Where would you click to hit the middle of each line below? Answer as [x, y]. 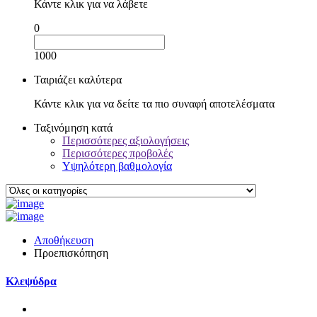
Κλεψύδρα [31, 281]
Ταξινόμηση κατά [73, 128]
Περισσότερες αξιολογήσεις [126, 141]
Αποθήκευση [64, 241]
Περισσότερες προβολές [117, 154]
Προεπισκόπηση [71, 253]
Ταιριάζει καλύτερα [78, 80]
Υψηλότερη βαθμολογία [117, 166]
